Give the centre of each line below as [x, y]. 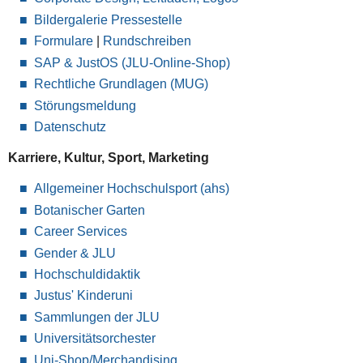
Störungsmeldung [85, 105]
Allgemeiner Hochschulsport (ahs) [131, 189]
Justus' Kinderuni [83, 296]
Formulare [63, 41]
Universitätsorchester [94, 339]
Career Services [80, 232]
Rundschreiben [147, 41]
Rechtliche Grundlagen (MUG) [121, 84]
